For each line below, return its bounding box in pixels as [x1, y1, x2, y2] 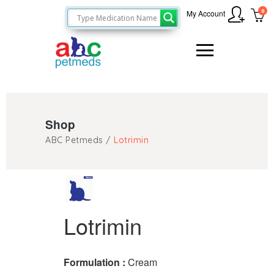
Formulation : [64, 255, 128, 269]
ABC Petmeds [45, 134, 103, 146]
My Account [187, 7, 225, 18]
